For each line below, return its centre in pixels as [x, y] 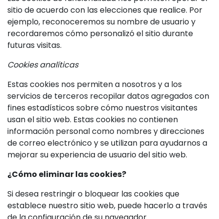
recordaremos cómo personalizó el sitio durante [100, 33]
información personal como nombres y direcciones [106, 131]
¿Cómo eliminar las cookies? [67, 174]
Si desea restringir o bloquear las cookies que [93, 194]
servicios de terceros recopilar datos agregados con [108, 96]
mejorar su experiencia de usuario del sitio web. [97, 155]
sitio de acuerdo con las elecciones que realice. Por [105, 10]
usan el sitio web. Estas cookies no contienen [93, 120]
